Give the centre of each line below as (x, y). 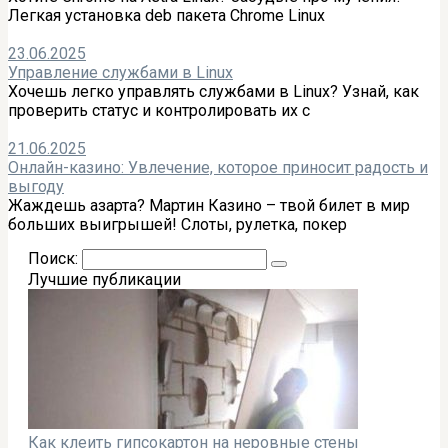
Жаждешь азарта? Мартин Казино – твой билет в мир (209, 205)
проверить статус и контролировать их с (159, 110)
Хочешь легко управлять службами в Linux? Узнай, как (213, 91)
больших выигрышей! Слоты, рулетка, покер (177, 224)
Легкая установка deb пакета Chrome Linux (166, 15)
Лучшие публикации (104, 279)
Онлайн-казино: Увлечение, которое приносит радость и (218, 167)
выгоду (36, 186)
